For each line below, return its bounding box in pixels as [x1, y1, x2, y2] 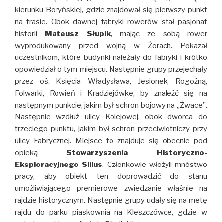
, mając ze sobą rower [111, 29, 208, 38]
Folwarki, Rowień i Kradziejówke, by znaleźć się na [15, 88, 207, 98]
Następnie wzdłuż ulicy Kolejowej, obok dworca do [15, 112, 207, 121]
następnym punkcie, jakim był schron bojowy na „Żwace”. [15, 100, 207, 110]
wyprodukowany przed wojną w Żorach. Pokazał [15, 41, 207, 50]
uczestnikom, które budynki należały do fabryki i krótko [15, 53, 207, 62]
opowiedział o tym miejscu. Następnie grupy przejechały [15, 64, 207, 74]
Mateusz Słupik [45, 29, 111, 38]
